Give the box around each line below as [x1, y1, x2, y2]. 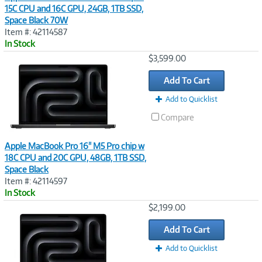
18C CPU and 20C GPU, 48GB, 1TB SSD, [5, 153, 146, 163]
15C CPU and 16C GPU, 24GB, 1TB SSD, [5, 4, 143, 13]
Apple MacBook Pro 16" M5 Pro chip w [5, 141, 144, 151]
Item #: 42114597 [5, 176, 67, 186]
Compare [161, 112, 194, 122]
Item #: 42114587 [5, 27, 67, 37]
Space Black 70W [5, 15, 68, 25]
